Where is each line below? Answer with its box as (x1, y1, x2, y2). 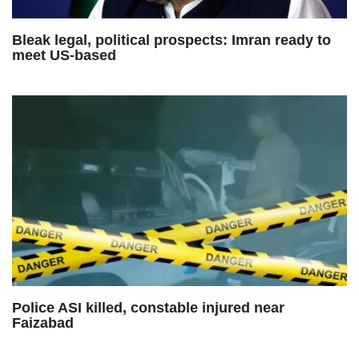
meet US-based (12, 47, 116, 63)
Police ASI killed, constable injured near (12, 300, 284, 316)
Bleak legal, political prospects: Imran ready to (12, 32, 331, 48)
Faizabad (12, 315, 74, 331)
